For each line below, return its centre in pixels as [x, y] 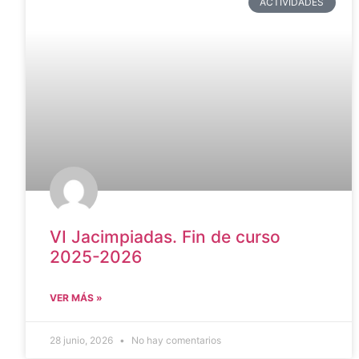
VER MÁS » [76, 298]
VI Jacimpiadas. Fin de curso [165, 237]
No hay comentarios [175, 341]
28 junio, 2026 [83, 341]
